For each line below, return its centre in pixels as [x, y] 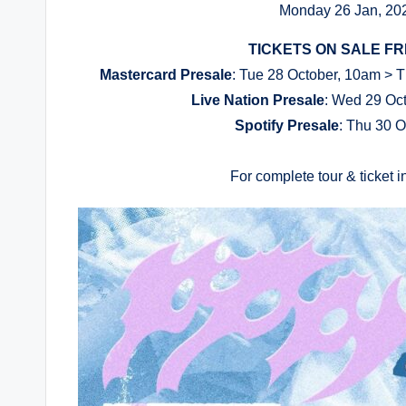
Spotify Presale [287, 126]
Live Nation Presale [258, 100]
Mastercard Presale [165, 75]
